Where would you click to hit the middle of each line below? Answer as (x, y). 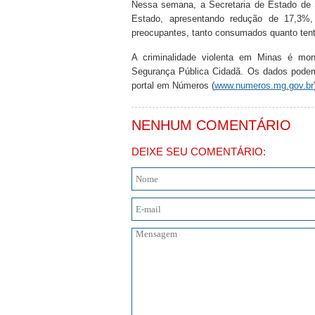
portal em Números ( (173, 85)
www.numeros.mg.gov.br (264, 85)
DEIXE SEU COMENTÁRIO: (199, 152)
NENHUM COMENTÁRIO (211, 125)
